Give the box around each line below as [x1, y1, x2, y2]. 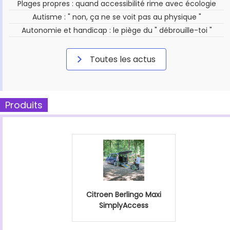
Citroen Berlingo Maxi [86, 189, 161, 200]
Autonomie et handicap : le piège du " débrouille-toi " [22, 25, 213, 35]
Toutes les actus [88, 53, 156, 65]
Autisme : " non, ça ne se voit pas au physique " [32, 11, 202, 22]
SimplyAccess [99, 200, 148, 210]
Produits [5, 98, 43, 111]
